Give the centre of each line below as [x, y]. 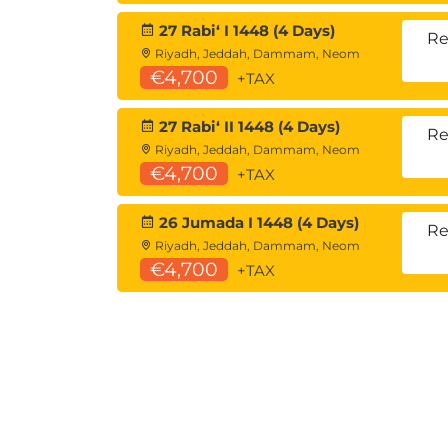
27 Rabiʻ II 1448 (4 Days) [247, 126]
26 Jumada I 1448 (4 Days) [257, 222]
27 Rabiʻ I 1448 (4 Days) [245, 30]
